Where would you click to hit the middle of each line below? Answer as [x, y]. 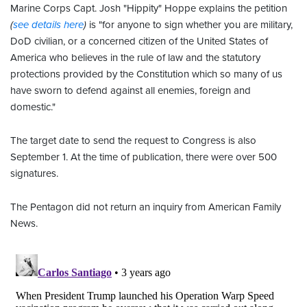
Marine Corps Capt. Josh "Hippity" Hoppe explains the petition [149, 9]
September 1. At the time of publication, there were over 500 [144, 157]
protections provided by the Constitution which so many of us [146, 74]
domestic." [33, 107]
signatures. [34, 174]
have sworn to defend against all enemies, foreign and [131, 91]
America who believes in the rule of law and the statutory [135, 58]
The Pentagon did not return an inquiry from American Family [146, 207]
